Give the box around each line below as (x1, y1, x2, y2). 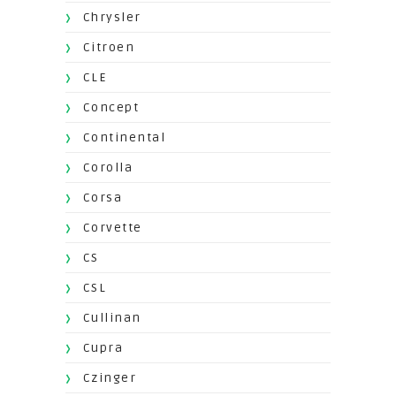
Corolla (82, 160, 133, 176)
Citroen (82, 40, 135, 56)
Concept (82, 100, 140, 116)
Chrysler (82, 10, 141, 26)
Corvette (82, 220, 142, 236)
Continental (82, 130, 166, 146)
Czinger (82, 370, 137, 386)
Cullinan (82, 310, 141, 326)
